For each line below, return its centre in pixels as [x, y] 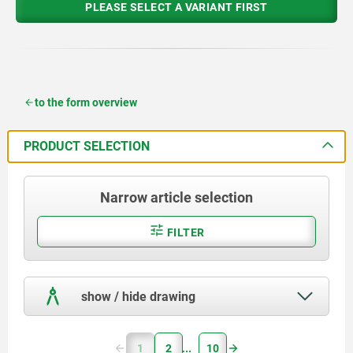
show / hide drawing [137, 296]
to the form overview [86, 102]
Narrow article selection [176, 197]
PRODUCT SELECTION [87, 146]
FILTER [184, 232]
